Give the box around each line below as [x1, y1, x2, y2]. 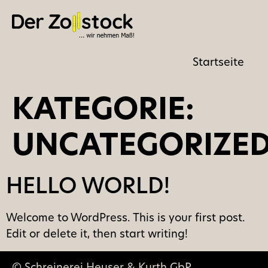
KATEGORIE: [12, 96, 194, 127]
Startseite [193, 57, 244, 69]
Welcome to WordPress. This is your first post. [6, 213, 245, 225]
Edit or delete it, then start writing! [6, 229, 188, 241]
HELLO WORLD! [6, 177, 170, 199]
